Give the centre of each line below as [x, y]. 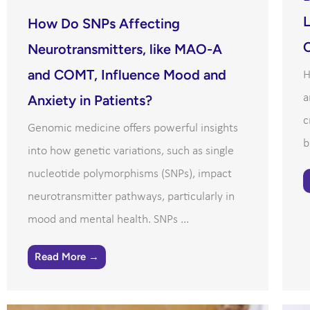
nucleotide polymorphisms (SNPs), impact [130, 174]
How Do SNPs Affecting [104, 23]
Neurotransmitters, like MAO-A [125, 49]
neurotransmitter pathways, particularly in [131, 197]
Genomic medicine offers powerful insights [133, 128]
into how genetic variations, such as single [131, 151]
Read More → [67, 256]
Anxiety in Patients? [90, 100]
